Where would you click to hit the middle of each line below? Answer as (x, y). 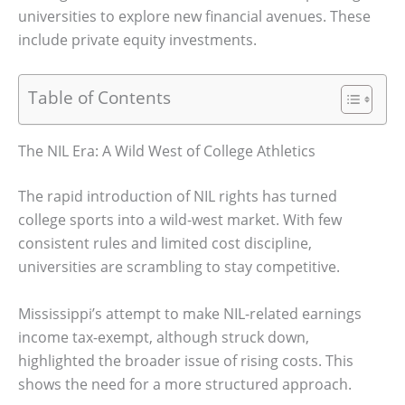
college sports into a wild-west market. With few (180, 220)
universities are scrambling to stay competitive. (179, 267)
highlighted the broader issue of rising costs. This (186, 360)
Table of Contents (99, 98)
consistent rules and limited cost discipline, (165, 244)
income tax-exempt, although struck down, (164, 337)
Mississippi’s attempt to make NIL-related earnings (190, 313)
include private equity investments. (137, 39)
